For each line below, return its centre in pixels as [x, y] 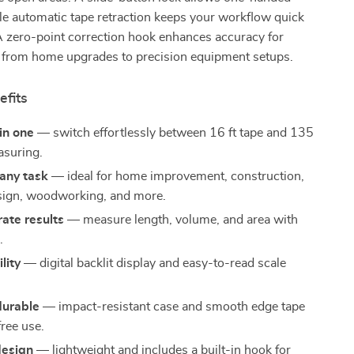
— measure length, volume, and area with [181, 220]
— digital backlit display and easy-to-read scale [154, 263]
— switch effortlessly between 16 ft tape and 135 [174, 133]
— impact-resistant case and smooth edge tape [173, 307]
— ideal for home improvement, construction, [177, 176]
